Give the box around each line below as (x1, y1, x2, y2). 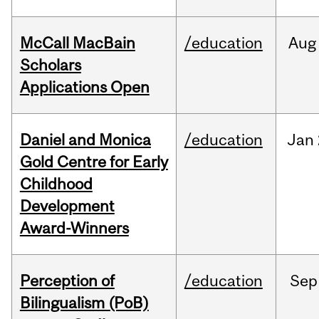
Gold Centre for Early (19, 152, 168, 172)
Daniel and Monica (19, 130, 151, 150)
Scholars (19, 56, 81, 75)
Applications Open (19, 78, 150, 97)
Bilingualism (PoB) (19, 293, 149, 313)
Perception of (19, 271, 115, 291)
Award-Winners (19, 219, 129, 238)
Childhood (19, 174, 93, 194)
